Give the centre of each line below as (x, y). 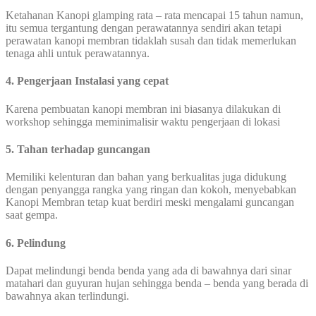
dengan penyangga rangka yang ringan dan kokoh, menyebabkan (151, 190)
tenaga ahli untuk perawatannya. (78, 54)
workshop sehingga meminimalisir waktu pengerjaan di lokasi (143, 121)
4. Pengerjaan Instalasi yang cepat (87, 81)
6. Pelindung (36, 243)
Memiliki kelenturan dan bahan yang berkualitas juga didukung (146, 177)
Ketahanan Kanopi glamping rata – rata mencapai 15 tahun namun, (154, 16)
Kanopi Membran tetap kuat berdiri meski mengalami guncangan (150, 202)
